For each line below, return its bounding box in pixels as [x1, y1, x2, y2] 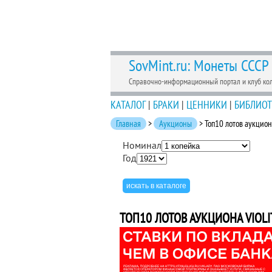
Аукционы [159, 118, 192, 129]
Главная [116, 118, 141, 129]
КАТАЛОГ [110, 98, 146, 112]
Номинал [123, 139, 161, 151]
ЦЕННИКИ [186, 98, 227, 112]
